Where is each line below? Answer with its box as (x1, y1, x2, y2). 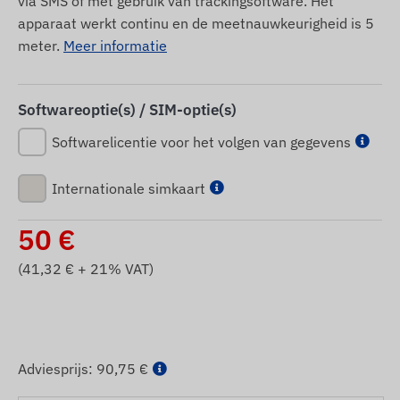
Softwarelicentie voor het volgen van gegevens (52, 132, 351, 151)
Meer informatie (63, 36, 167, 54)
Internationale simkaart (52, 179, 205, 197)
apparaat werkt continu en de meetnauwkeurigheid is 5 (18, 13, 374, 32)
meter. (18, 36, 63, 54)
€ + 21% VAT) (62, 259, 154, 278)
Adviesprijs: (18, 359, 96, 378)
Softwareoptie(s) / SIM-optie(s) (18, 99, 237, 120)
